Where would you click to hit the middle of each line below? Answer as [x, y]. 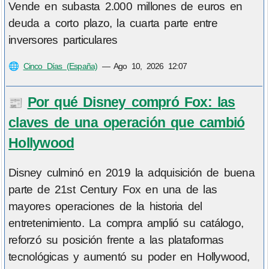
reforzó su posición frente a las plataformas [116, 240]
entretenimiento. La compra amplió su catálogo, [126, 223]
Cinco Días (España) [60, 66]
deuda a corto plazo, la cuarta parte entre [113, 23]
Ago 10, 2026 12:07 [150, 66]
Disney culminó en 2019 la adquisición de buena [131, 173]
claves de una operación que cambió [127, 122]
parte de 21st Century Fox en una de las [113, 190]
